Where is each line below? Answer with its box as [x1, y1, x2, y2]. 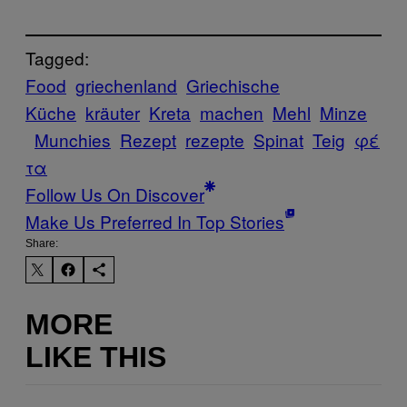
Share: [25, 237, 58, 251]
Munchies [35, 127, 111, 153]
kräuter [85, 100, 140, 125]
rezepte [185, 127, 244, 153]
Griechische [186, 73, 280, 98]
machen [200, 100, 263, 125]
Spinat [253, 127, 303, 153]
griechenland [75, 73, 177, 98]
